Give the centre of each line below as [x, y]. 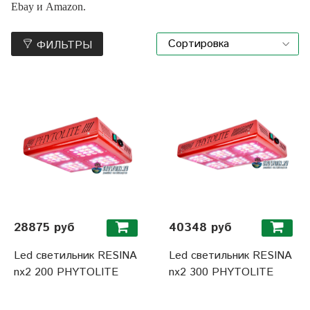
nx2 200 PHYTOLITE [66, 272]
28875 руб [44, 227]
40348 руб [200, 227]
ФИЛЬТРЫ [64, 45]
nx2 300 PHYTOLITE [221, 272]
